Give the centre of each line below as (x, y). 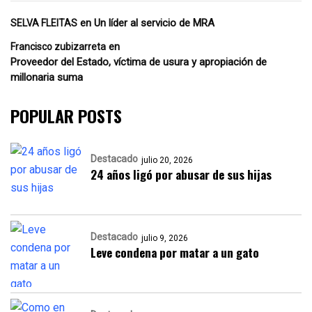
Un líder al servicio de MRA (154, 23)
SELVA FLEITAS (44, 23)
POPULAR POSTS (66, 116)
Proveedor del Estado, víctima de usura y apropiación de (139, 62)
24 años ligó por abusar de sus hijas (181, 174)
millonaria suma (47, 77)
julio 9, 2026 (165, 238)
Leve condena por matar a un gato (175, 252)
